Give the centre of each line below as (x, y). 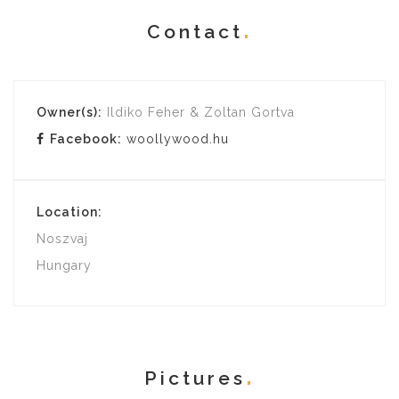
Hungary (64, 265)
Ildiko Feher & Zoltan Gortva (199, 112)
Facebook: (86, 139)
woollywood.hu (178, 139)
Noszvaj (62, 239)
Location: (69, 212)
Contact (195, 32)
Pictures (195, 378)
